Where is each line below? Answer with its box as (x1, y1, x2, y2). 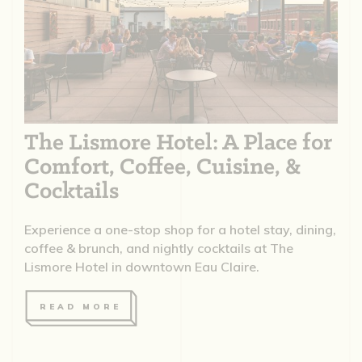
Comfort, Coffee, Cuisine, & (23, 155, 301, 181)
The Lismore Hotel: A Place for (23, 131, 332, 157)
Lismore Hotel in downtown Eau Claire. (23, 259, 259, 276)
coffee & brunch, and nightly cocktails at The (23, 240, 293, 257)
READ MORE (39, 301, 121, 313)
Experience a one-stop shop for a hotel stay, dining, (23, 221, 336, 238)
